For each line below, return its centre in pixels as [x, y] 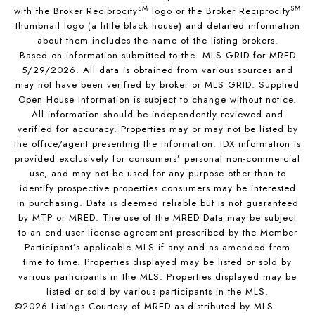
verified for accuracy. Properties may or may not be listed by [157, 129]
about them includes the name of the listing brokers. [157, 41]
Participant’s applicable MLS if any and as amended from [157, 247]
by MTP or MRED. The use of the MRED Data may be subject [157, 218]
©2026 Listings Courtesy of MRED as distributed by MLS [144, 307]
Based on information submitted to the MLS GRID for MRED [157, 56]
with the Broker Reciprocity [76, 11]
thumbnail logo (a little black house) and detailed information [157, 26]
